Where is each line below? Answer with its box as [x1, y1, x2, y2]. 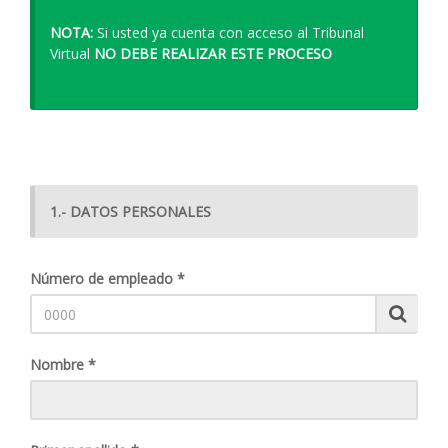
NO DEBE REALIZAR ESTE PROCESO [94, 44, 332, 63]
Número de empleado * [30, 269, 185, 288]
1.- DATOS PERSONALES [50, 202, 211, 221]
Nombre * [30, 355, 96, 374]
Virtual [50, 44, 94, 63]
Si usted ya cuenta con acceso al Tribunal [93, 23, 364, 42]
